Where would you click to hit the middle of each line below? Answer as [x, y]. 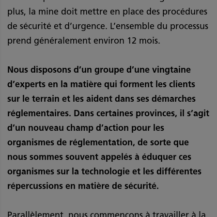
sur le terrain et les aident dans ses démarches [101, 99]
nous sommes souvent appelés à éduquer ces [99, 157]
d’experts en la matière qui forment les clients [101, 85]
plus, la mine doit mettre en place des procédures [107, 12]
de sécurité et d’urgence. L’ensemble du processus [108, 26]
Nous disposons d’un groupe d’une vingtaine [99, 70]
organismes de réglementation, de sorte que [98, 143]
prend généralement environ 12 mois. [84, 41]
